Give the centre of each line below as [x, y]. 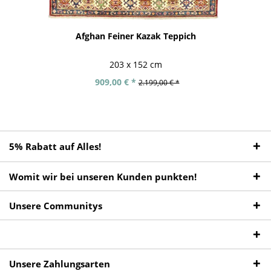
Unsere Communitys [56, 206]
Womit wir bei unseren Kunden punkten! [103, 177]
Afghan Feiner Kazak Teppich [135, 36]
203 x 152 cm [135, 64]
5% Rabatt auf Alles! [55, 147]
